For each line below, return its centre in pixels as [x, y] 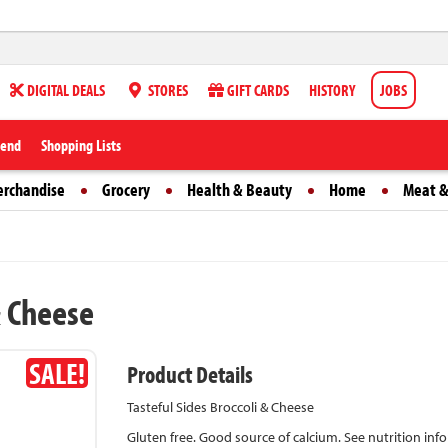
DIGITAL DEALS [64, 90]
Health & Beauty [239, 189]
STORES [166, 90]
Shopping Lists [81, 145]
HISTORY [332, 90]
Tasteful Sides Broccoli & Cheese [220, 407]
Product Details [190, 374]
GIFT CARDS [256, 90]
